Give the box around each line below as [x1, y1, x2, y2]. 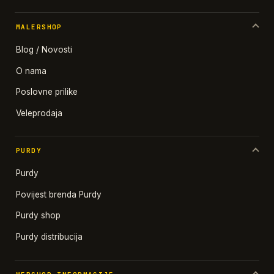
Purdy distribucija [16, 232, 83, 242]
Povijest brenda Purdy [16, 189, 102, 199]
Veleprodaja [16, 108, 62, 118]
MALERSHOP [16, 22, 62, 31]
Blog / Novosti [16, 44, 72, 54]
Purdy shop [16, 210, 61, 221]
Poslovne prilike [16, 87, 78, 97]
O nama [16, 65, 46, 76]
